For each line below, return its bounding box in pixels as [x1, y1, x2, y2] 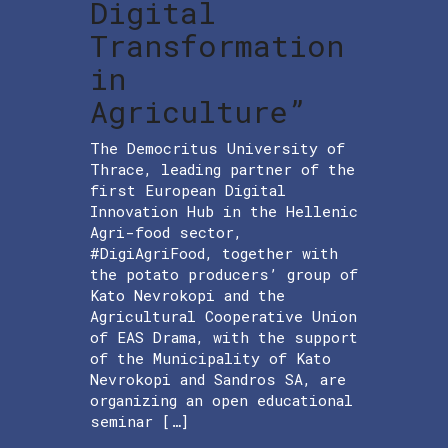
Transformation [90, 25, 344, 65]
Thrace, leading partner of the [90, 158, 355, 179]
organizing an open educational [90, 389, 353, 410]
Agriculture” [90, 91, 306, 131]
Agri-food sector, [90, 221, 242, 242]
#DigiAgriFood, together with [90, 242, 338, 263]
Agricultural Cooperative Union [90, 305, 357, 326]
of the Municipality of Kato [90, 347, 331, 368]
